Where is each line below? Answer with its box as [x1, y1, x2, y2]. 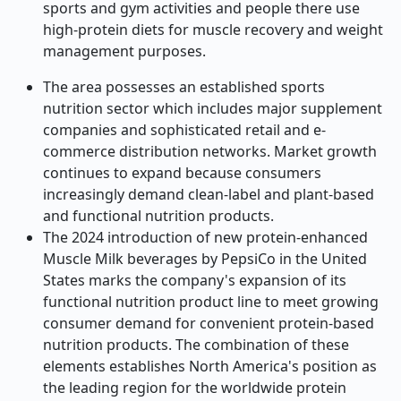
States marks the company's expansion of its [43, 270, 346, 290]
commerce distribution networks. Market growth [43, 141, 377, 161]
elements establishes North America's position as [43, 356, 377, 376]
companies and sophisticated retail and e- [43, 120, 326, 140]
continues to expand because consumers [43, 163, 321, 183]
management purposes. [43, 41, 206, 61]
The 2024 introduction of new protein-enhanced [43, 227, 368, 247]
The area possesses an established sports [43, 77, 325, 97]
